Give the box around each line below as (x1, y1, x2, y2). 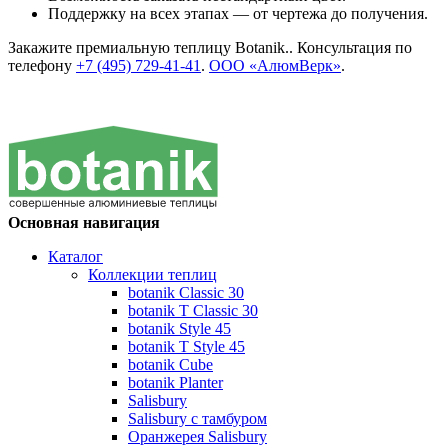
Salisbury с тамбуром (128, 410, 267, 428)
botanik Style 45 (128, 320, 231, 338)
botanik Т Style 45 (128, 338, 245, 356)
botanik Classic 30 (128, 284, 244, 302)
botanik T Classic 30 (128, 302, 258, 320)
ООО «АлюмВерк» (209, 57, 341, 75)
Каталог (48, 248, 103, 266)
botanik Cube (128, 356, 213, 374)
